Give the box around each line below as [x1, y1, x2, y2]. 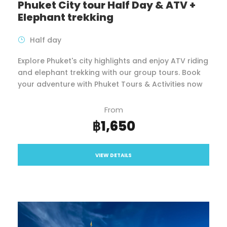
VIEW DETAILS [95, 152, 132, 160]
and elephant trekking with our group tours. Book [18, 67, 201, 78]
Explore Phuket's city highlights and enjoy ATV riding [18, 56, 208, 66]
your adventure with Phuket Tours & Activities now [18, 79, 203, 90]
